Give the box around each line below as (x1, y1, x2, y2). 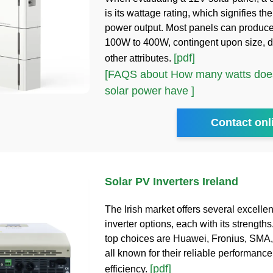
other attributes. (104, 52, 174, 63)
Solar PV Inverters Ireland (104, 175, 238, 188)
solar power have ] (104, 84, 194, 97)
